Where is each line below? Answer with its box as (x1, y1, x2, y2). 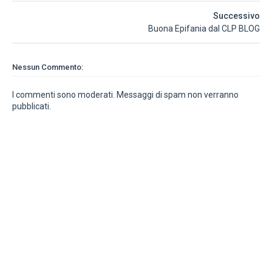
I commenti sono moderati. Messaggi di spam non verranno (12, 90, 239, 100)
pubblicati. (12, 101, 51, 111)
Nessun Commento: (12, 63, 83, 72)
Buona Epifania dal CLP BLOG (148, 24, 260, 33)
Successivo (213, 11, 260, 21)
